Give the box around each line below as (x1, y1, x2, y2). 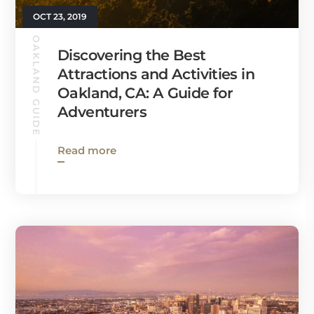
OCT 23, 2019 (33, 11, 87, 22)
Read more (57, 144, 116, 158)
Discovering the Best (57, 46, 206, 64)
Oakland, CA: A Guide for (57, 84, 233, 102)
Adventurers (57, 103, 147, 121)
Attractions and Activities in (57, 65, 254, 83)
